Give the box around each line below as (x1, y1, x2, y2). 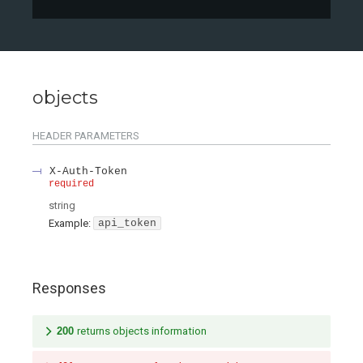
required (49, 178, 94, 190)
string (49, 199, 75, 212)
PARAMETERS (72, 130, 139, 143)
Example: (49, 216, 91, 229)
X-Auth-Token (49, 165, 127, 178)
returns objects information (77, 325, 207, 338)
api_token (98, 216, 156, 229)
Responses (32, 279, 106, 297)
